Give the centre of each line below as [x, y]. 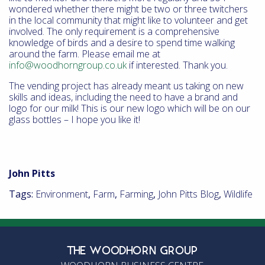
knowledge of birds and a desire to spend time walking [122, 43]
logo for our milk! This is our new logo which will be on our [130, 108]
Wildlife [238, 194]
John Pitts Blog [188, 194]
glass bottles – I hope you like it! [75, 119]
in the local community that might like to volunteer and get [128, 20]
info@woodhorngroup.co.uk [68, 65]
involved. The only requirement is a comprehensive [114, 31]
